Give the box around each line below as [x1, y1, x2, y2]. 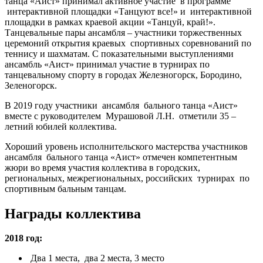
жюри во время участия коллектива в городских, [5, 162, 200, 173]
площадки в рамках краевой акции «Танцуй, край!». [5, 16, 215, 27]
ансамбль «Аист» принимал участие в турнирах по [5, 59, 210, 69]
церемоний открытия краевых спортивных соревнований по [5, 38, 251, 48]
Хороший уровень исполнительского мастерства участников [5, 141, 250, 151]
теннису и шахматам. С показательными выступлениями [5, 48, 234, 59]
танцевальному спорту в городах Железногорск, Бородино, [5, 69, 242, 80]
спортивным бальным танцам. [5, 183, 126, 194]
